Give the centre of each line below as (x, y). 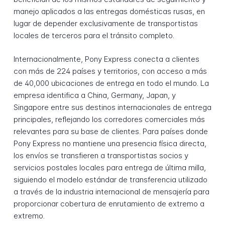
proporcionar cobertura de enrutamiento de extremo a (109, 204)
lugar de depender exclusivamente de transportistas (105, 24)
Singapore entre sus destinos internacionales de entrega (112, 107)
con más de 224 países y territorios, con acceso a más (110, 71)
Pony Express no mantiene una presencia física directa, (110, 144)
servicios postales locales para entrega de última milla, (109, 168)
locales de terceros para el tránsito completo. (94, 36)
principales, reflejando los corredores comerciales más (109, 120)
